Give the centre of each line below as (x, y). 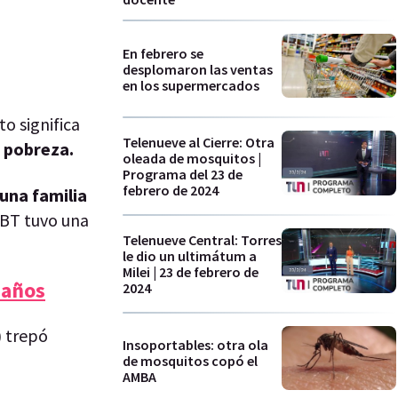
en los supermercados (191, 85)
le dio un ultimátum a (190, 255)
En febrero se (163, 53)
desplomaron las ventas (198, 69)
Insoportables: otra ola (195, 345)
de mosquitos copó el (190, 361)
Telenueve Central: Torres (202, 239)
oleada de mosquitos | (192, 159)
